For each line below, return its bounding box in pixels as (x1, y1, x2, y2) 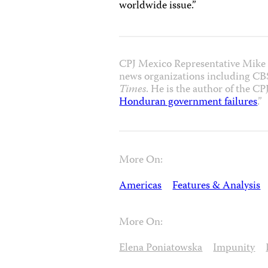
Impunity (213, 239, 255, 258)
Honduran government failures (119, 93, 258, 112)
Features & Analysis (172, 177, 261, 196)
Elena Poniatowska (119, 239, 203, 258)
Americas (119, 177, 162, 196)
